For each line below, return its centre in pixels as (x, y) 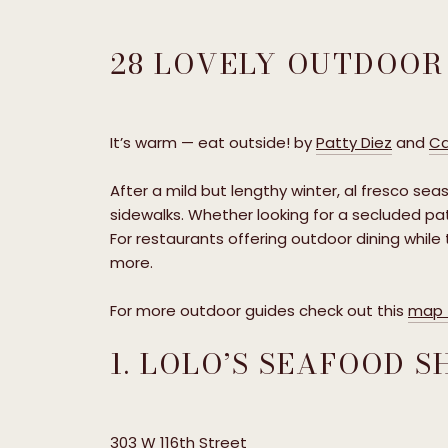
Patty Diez (354, 143)
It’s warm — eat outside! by (213, 143)
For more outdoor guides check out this (259, 311)
